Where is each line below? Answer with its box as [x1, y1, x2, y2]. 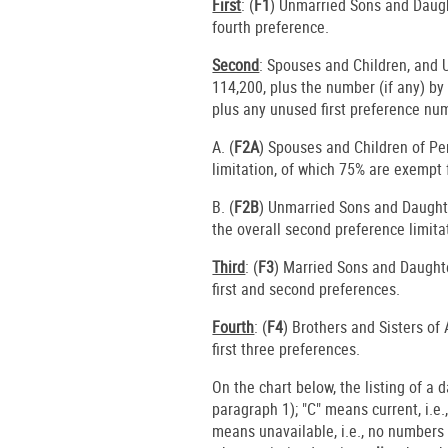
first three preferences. [212, 337, 361, 360]
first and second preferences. [212, 277, 401, 300]
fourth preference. [212, 15, 330, 38]
